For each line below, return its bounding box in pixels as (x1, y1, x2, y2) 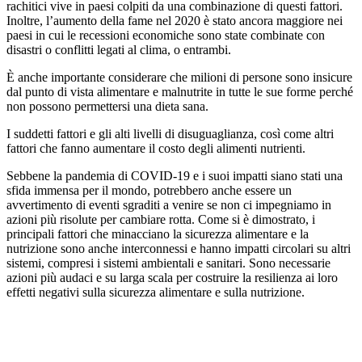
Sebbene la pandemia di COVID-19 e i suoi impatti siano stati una (6, 168, 343, 183)
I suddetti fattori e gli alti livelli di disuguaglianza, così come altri (6, 126, 334, 141)
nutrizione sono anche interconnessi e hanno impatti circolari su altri (6, 241, 351, 255)
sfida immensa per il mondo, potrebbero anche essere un (6, 183, 292, 197)
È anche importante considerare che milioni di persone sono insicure (6, 69, 352, 84)
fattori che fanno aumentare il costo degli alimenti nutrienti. (6, 141, 305, 155)
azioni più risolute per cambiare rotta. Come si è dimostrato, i (6, 212, 315, 226)
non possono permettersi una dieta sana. (6, 99, 208, 113)
